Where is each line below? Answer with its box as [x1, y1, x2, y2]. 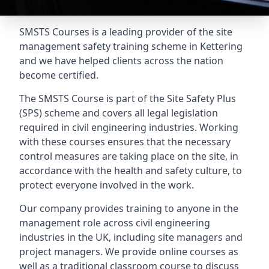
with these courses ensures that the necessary [19, 135, 231, 148]
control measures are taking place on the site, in [19, 150, 238, 163]
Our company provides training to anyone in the [19, 202, 238, 215]
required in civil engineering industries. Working [19, 121, 238, 134]
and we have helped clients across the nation [19, 54, 223, 67]
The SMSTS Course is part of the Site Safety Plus [19, 92, 236, 105]
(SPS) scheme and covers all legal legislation [19, 106, 218, 119]
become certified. [19, 68, 98, 82]
